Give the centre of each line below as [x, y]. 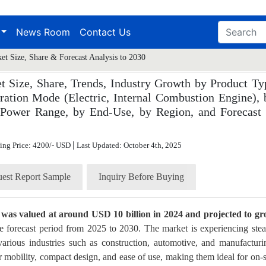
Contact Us [105, 32]
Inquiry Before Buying [141, 176]
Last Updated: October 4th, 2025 [129, 145]
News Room [43, 32]
